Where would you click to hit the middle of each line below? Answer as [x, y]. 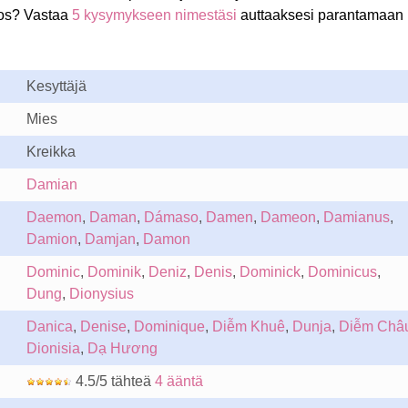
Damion [51, 239]
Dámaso [171, 217]
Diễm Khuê [248, 326]
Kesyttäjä [56, 86]
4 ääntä [178, 381]
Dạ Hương [122, 348]
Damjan [110, 239]
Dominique [169, 326]
